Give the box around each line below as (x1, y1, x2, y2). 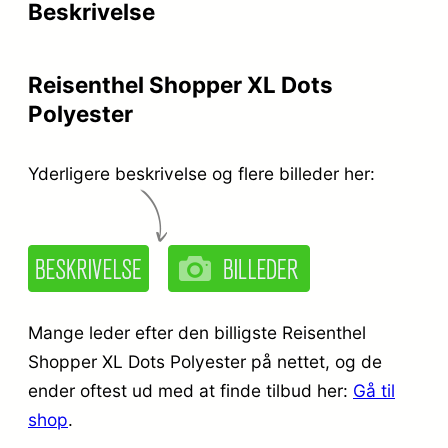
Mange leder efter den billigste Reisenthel (28, 321, 366, 343)
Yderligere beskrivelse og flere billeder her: (28, 163, 375, 185)
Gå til (353, 379, 395, 401)
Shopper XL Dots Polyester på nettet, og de (28, 350, 382, 372)
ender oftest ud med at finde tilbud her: (28, 379, 353, 401)
